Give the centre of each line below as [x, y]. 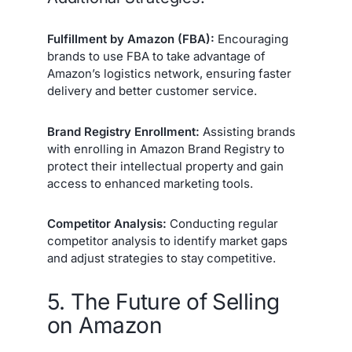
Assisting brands [247, 131]
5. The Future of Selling [163, 302]
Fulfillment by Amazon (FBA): [131, 39]
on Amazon [104, 326]
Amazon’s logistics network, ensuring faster [169, 74]
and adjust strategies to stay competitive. [161, 258]
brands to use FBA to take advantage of [156, 57]
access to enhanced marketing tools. [150, 183]
